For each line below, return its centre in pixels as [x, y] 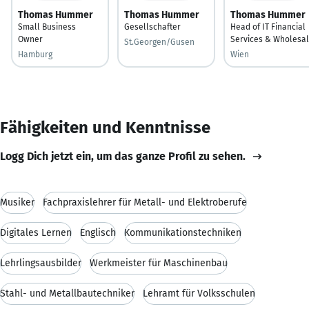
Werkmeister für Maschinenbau [159, 263]
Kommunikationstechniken [183, 232]
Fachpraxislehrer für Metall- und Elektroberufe [145, 202]
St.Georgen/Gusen [159, 42]
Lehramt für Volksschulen [199, 293]
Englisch [98, 232]
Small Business [47, 27]
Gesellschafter [152, 27]
